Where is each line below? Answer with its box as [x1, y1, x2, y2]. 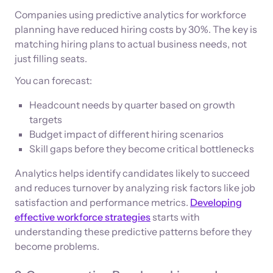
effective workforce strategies [15, 210, 151, 223]
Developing [190, 196, 242, 208]
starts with [151, 210, 200, 223]
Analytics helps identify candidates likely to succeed [15, 166, 250, 179]
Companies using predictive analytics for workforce [15, 8, 246, 21]
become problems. [15, 239, 99, 252]
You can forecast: [15, 74, 92, 87]
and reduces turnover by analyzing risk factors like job [15, 181, 255, 194]
